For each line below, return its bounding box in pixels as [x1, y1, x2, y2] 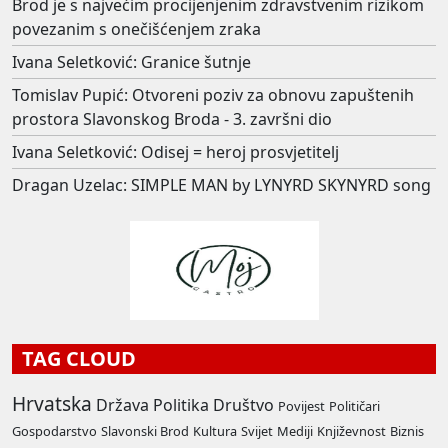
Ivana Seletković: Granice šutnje [12, 50, 251, 73]
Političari [329, 396, 380, 415]
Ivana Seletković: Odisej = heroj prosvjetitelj [12, 140, 339, 163]
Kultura [193, 421, 237, 440]
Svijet [241, 421, 273, 440]
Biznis [390, 421, 424, 440]
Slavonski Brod [101, 421, 189, 440]
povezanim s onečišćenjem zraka [12, 17, 261, 40]
